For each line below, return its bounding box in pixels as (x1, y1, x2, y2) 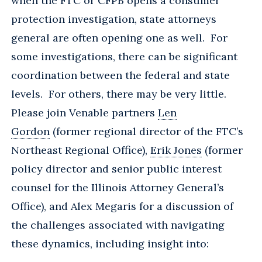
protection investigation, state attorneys (11, 12, 216, 26)
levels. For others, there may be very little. (11, 87, 229, 101)
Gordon (11, 125, 50, 139)
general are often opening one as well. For (11, 31, 227, 45)
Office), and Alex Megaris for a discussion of (11, 199, 233, 213)
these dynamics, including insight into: (11, 237, 209, 251)
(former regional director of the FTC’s (50, 125, 243, 139)
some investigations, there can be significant (11, 50, 237, 64)
